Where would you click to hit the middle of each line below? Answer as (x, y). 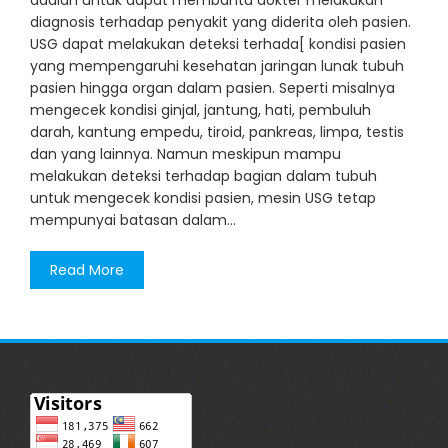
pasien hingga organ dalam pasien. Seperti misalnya (212, 88)
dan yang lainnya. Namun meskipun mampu (185, 154)
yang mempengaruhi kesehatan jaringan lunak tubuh (217, 66)
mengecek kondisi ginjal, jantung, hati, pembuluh (200, 110)
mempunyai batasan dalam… (133, 220)
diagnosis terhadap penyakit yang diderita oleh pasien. (220, 22)
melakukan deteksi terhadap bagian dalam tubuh (203, 176)
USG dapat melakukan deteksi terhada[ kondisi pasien (218, 44)
